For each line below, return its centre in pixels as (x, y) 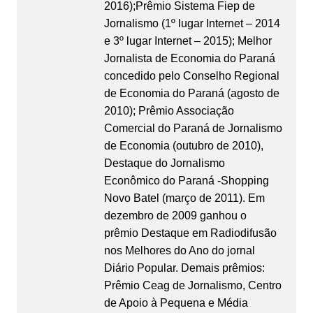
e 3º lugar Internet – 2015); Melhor (188, 41)
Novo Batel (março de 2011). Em (184, 198)
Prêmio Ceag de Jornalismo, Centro (192, 286)
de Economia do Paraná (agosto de (191, 94)
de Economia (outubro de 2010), (183, 146)
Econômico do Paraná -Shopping (186, 181)
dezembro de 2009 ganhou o (175, 216)
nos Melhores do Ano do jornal (179, 251)
